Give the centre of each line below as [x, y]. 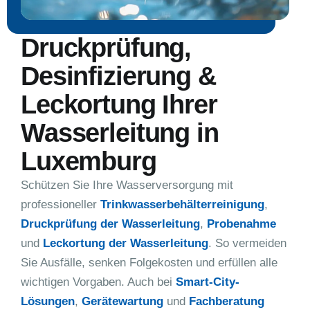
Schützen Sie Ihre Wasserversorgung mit [127, 185]
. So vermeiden [247, 243]
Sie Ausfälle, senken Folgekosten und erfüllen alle [149, 262]
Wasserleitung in [120, 133]
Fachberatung [227, 301]
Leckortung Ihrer [119, 104]
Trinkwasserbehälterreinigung [182, 204]
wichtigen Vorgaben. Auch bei [98, 282]
